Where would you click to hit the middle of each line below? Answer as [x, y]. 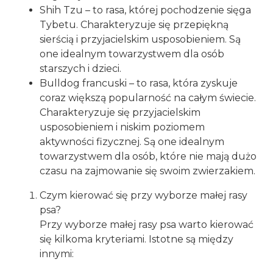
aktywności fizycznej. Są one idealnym [132, 142]
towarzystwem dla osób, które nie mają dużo [148, 157]
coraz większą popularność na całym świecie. [148, 98]
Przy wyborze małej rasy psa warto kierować [147, 225]
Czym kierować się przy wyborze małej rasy [144, 196]
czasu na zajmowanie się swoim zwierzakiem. [147, 171]
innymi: [57, 254]
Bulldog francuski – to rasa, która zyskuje [139, 83]
